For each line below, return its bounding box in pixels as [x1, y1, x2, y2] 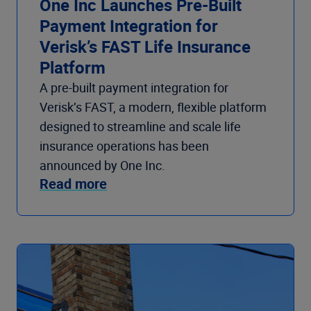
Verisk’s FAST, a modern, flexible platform [40, 99, 267, 116]
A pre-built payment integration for [40, 79, 228, 96]
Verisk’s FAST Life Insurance [40, 35, 251, 58]
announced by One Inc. [40, 157, 168, 174]
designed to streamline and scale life [40, 118, 241, 135]
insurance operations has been [40, 137, 209, 155]
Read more [40, 174, 107, 194]
